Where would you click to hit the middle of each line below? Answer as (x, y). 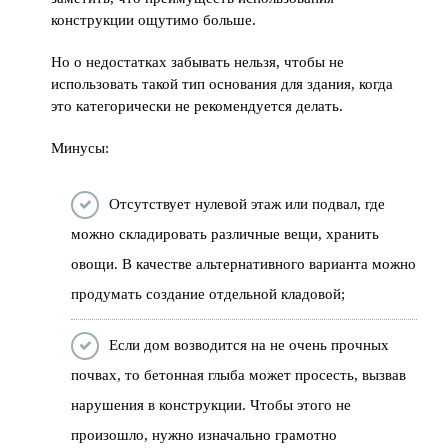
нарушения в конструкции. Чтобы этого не (211, 404)
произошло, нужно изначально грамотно (204, 434)
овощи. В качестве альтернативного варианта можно (244, 263)
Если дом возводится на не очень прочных (249, 344)
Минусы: (80, 147)
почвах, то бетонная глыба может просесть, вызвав (239, 374)
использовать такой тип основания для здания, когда (222, 83)
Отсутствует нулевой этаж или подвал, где (247, 203)
